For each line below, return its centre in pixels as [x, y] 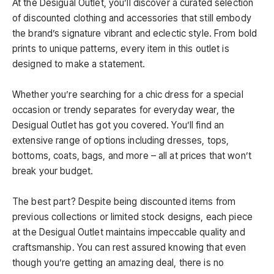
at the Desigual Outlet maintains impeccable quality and [129, 232]
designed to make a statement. [79, 64]
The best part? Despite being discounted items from [124, 202]
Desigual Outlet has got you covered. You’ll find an [118, 125]
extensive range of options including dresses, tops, [121, 141]
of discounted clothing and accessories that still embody [132, 18]
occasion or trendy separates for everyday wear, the [124, 110]
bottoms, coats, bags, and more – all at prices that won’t [132, 156]
